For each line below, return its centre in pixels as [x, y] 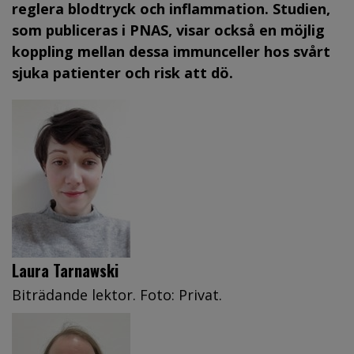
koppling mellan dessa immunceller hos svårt [171, 51]
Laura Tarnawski [65, 270]
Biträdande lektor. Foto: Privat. [117, 294]
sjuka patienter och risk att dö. [122, 72]
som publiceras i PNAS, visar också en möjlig [168, 30]
